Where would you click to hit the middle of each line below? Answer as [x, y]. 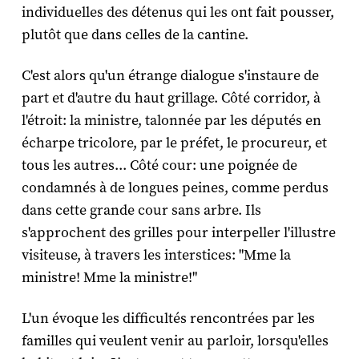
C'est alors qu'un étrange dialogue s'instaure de [170, 76]
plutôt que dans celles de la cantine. [135, 35]
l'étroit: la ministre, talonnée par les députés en [171, 121]
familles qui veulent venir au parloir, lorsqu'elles [175, 341]
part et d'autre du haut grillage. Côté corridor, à [171, 99]
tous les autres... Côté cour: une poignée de [159, 166]
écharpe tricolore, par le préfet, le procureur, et [174, 143]
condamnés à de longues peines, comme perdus [175, 188]
